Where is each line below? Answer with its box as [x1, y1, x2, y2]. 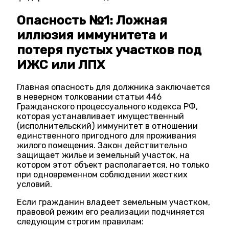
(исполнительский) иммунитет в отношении [17, 121, 198, 131]
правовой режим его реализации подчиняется [17, 207, 205, 217]
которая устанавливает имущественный [17, 111, 185, 121]
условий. [17, 179, 53, 189]
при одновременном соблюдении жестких [17, 169, 188, 179]
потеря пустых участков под [17, 42, 202, 57]
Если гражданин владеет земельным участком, [17, 197, 211, 208]
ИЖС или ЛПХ [17, 57, 105, 72]
